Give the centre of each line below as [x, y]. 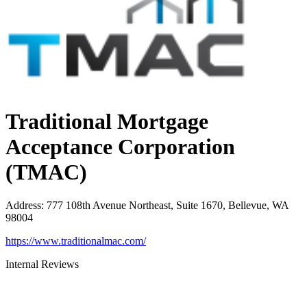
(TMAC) [46, 172]
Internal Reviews [42, 265]
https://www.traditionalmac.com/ [76, 241]
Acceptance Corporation [120, 146]
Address [23, 206]
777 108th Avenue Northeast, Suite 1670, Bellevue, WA [168, 206]
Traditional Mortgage [107, 121]
